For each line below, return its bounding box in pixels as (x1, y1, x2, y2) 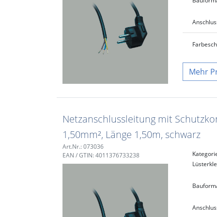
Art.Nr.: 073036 (62, 142, 104, 151)
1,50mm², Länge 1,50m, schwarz (62, 128, 201, 141)
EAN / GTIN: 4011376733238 (62, 151, 139, 159)
